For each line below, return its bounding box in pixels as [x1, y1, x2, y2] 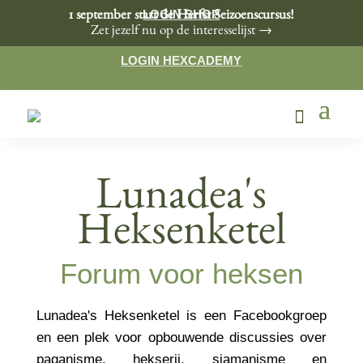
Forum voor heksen [59, 258, 303, 290]
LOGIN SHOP [143, 7, 220, 21]
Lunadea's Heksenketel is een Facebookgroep [36, 308, 327, 324]
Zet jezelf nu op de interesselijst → [90, 24, 272, 39]
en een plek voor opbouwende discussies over [36, 330, 327, 346]
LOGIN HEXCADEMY [121, 53, 242, 67]
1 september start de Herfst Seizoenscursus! [68, 9, 294, 23]
